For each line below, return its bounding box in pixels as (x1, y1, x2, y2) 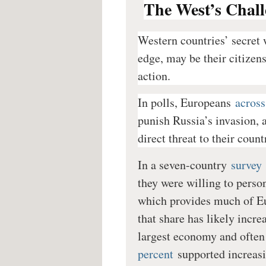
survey (231, 157, 262, 173)
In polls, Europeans (138, 94, 231, 111)
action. (138, 68, 170, 84)
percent (138, 246, 173, 262)
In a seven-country (138, 157, 227, 173)
